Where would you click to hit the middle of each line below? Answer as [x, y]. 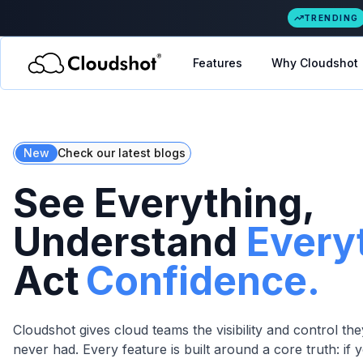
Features [217, 63]
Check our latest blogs [122, 153]
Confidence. [203, 281]
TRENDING [331, 18]
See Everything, [164, 203]
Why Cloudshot [314, 63]
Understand [125, 242]
